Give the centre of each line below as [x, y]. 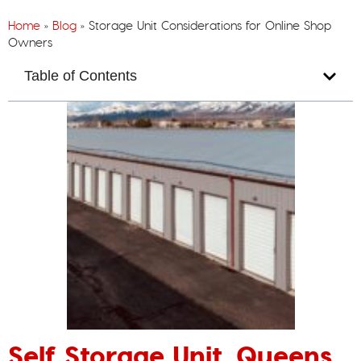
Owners [30, 43]
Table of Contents [81, 76]
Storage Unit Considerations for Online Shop [210, 26]
